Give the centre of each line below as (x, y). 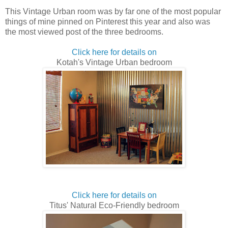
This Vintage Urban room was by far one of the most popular (113, 11)
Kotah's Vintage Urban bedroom (114, 62)
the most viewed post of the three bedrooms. (84, 32)
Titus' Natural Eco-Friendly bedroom (114, 205)
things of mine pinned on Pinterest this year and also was (108, 21)
